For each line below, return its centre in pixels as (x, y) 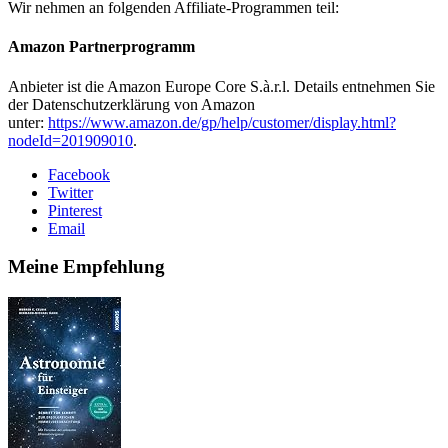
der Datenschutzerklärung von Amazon (131, 104)
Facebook (79, 174)
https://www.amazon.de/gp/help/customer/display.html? (222, 122)
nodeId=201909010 (70, 140)
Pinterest (75, 210)
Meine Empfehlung (86, 267)
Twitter (70, 192)
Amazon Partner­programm (101, 47)
